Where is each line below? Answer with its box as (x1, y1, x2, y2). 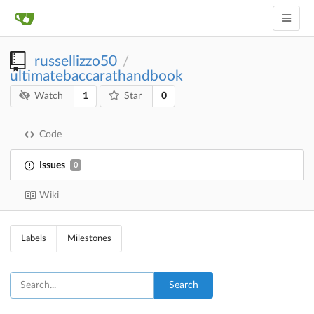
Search (169, 280, 198, 291)
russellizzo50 (34, 54, 117, 69)
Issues (39, 160, 65, 170)
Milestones (67, 234, 111, 244)
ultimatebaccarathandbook (10, 69, 183, 83)
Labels (20, 234, 46, 244)
